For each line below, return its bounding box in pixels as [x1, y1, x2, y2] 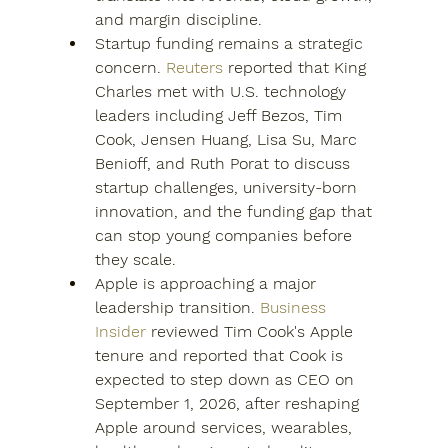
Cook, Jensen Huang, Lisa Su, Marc [94, 130, 362, 149]
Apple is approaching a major [94, 274, 321, 293]
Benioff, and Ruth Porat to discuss [94, 154, 355, 173]
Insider [94, 322, 146, 341]
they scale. [94, 250, 176, 269]
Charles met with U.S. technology [94, 82, 351, 101]
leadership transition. [94, 298, 260, 317]
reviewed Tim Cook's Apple [145, 322, 358, 341]
